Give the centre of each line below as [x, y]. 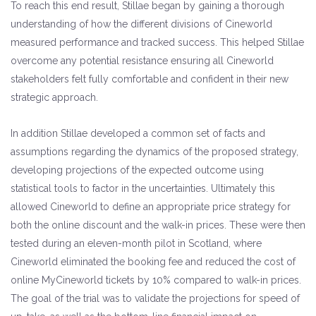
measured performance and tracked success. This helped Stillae [157, 42]
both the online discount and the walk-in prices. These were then [158, 225]
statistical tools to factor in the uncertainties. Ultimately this [143, 188]
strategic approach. [54, 97]
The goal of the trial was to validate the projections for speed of [155, 298]
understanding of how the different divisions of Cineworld [141, 24]
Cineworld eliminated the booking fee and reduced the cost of [153, 262]
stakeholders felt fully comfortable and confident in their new [150, 79]
